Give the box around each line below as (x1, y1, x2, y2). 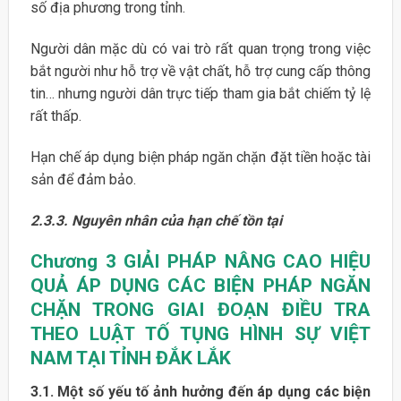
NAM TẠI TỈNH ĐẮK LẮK (30, 347, 231, 370)
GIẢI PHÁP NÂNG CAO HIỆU (124, 251, 371, 273)
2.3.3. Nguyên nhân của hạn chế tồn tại (30, 211, 282, 229)
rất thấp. (30, 107, 81, 124)
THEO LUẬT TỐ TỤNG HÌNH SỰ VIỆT (30, 323, 371, 346)
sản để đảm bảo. (30, 170, 136, 188)
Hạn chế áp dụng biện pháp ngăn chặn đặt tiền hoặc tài (30, 148, 371, 166)
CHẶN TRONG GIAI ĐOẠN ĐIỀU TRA (30, 299, 371, 321)
